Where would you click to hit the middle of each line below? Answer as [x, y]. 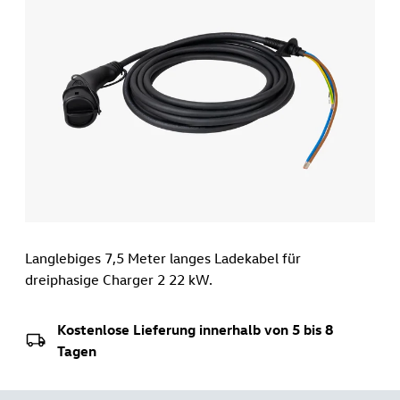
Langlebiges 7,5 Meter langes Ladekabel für [163, 258]
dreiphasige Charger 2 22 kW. [119, 280]
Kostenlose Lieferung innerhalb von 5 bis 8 [195, 330]
